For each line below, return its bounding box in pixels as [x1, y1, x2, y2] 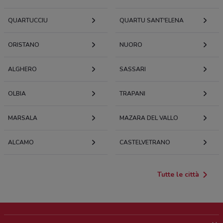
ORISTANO [8, 41, 39, 49]
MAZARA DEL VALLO [119, 114, 178, 122]
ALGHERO [8, 65, 37, 74]
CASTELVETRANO [119, 138, 170, 147]
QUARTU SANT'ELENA [119, 16, 184, 25]
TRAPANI [119, 90, 145, 98]
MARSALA [8, 114, 37, 122]
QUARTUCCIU [8, 16, 48, 25]
